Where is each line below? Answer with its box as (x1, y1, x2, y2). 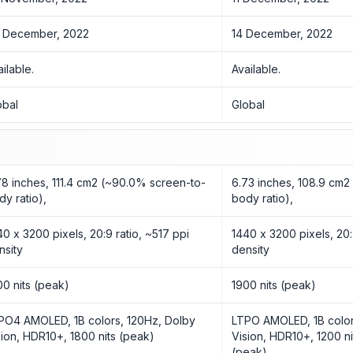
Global (232, 98, 266, 111)
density (232, 243, 270, 256)
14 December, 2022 (232, 27, 333, 40)
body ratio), (232, 191, 294, 205)
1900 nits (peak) (232, 278, 317, 292)
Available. (232, 62, 281, 76)
